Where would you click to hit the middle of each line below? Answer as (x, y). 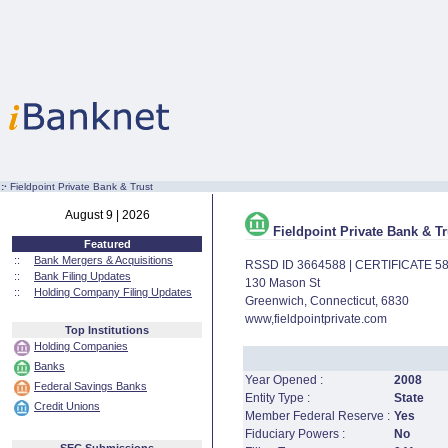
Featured (107, 244)
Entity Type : (277, 398)
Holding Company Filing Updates (113, 292)
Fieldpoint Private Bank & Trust (81, 186)
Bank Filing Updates (82, 276)
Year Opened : (284, 380)
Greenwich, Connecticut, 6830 (327, 301)
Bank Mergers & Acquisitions (103, 260)
